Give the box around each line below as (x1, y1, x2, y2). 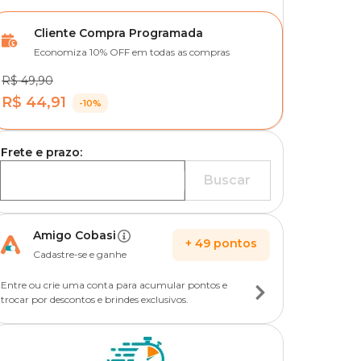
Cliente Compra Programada (34, 26, 203, 40)
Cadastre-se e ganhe (33, 248, 127, 260)
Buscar (204, 172, 251, 188)
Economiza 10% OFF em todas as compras (34, 46, 230, 58)
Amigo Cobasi (33, 228, 116, 243)
